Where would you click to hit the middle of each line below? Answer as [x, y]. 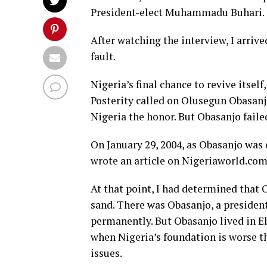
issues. [106, 253]
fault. [103, 56]
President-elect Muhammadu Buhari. [178, 12]
